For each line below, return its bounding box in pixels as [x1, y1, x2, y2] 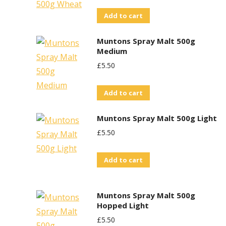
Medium [97, 46, 127, 56]
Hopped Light [97, 200, 149, 210]
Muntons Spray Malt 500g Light [97, 113, 217, 123]
